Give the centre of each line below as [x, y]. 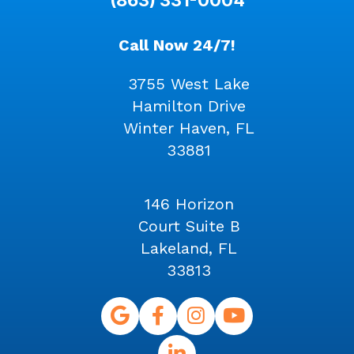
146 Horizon [189, 203]
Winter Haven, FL [189, 128]
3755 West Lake [189, 83]
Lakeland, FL [189, 248]
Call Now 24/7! [177, 45]
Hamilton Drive [189, 105]
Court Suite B [189, 226]
